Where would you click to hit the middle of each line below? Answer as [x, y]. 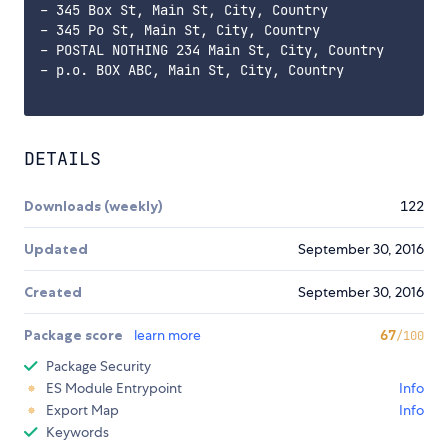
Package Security [98, 366]
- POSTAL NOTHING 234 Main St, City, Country [212, 50]
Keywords [77, 432]
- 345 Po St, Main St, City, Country [180, 30]
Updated [56, 249]
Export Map [82, 410]
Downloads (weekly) [93, 206]
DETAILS [62, 159]
